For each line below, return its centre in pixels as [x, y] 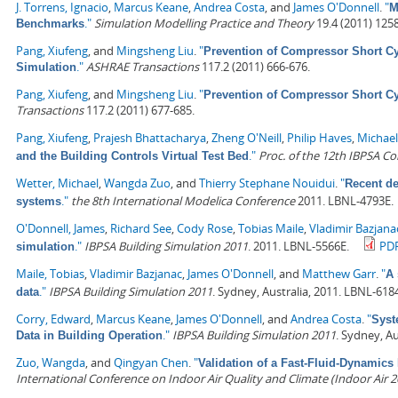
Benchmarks [50, 24]
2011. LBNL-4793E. [344, 201]
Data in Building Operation [89, 336]
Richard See [141, 229]
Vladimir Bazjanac [136, 274]
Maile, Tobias [50, 274]
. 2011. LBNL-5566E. [298, 247]
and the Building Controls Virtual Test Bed [132, 156]
